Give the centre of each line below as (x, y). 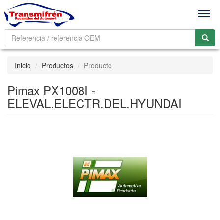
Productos (57, 65)
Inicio (23, 65)
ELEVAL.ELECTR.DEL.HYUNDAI (95, 103)
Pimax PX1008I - (51, 90)
